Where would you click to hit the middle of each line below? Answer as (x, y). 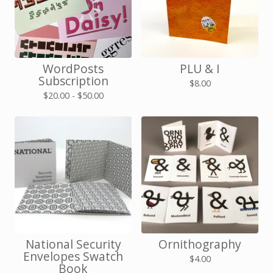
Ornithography (200, 244)
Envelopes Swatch (73, 256)
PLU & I (200, 69)
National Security (73, 244)
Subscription (73, 81)
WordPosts (73, 69)
